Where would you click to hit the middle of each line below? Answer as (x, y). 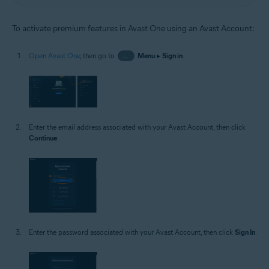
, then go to (98, 55)
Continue (43, 138)
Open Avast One (54, 55)
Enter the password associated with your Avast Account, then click (132, 232)
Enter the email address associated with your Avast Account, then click (137, 127)
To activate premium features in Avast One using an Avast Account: (133, 28)
